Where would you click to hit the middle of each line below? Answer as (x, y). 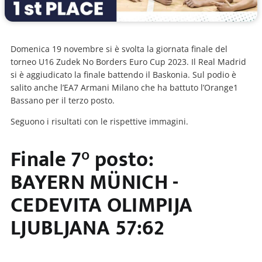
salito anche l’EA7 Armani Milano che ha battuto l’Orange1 (124, 87)
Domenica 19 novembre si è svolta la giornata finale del (119, 49)
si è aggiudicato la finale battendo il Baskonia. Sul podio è (123, 75)
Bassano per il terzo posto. (63, 100)
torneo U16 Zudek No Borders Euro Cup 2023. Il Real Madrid (128, 62)
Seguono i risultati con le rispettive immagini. (99, 122)
